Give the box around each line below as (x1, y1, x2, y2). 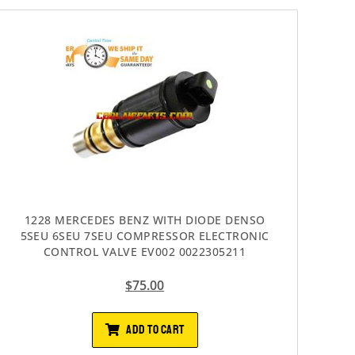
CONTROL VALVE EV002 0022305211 (43, 243, 246, 259)
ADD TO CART (126, 321, 185, 338)
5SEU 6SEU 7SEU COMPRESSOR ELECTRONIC (20, 227, 269, 243)
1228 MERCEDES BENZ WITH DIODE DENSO (24, 212, 265, 227)
